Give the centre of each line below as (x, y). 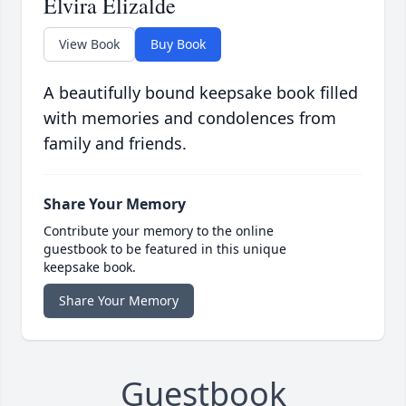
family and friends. (115, 144)
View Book (89, 44)
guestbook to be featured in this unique (165, 249)
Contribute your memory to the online (159, 231)
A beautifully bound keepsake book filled (201, 93)
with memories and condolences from (190, 118)
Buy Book (178, 44)
